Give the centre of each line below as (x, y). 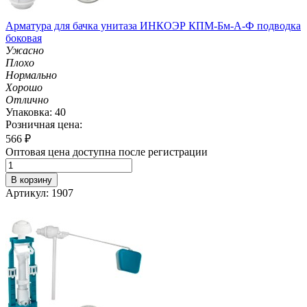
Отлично (27, 99)
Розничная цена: (44, 124)
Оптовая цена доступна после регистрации (107, 151)
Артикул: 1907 (39, 193)
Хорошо (24, 87)
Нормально (31, 75)
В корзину (32, 180)
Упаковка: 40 (36, 112)
